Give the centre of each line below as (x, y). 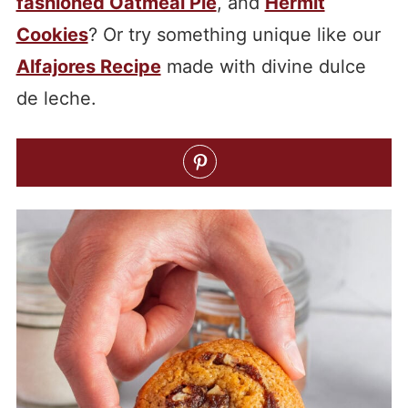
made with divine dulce (263, 66)
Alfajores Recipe (88, 66)
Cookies (52, 34)
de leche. (56, 98)
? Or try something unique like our (234, 34)
